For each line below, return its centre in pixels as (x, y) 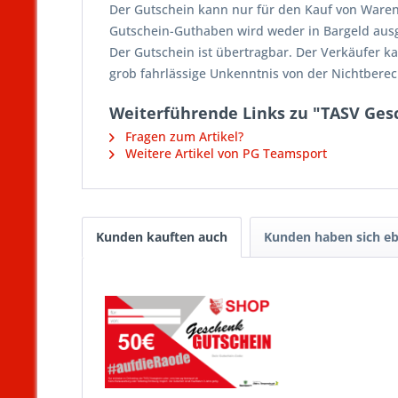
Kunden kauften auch (162, 237)
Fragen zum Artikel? (183, 136)
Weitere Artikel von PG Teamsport (224, 153)
